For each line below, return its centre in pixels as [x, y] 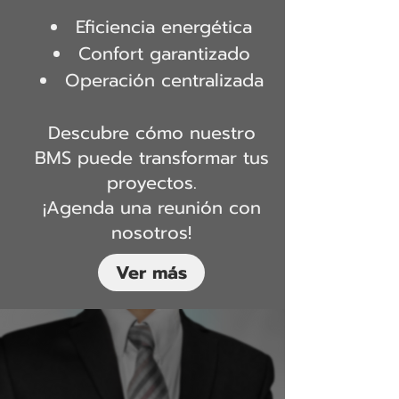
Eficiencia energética [164, 27]
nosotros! [151, 232]
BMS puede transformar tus [151, 158]
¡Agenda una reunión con [151, 208]
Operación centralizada [164, 80]
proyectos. [151, 183]
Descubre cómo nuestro [151, 133]
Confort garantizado [164, 53]
